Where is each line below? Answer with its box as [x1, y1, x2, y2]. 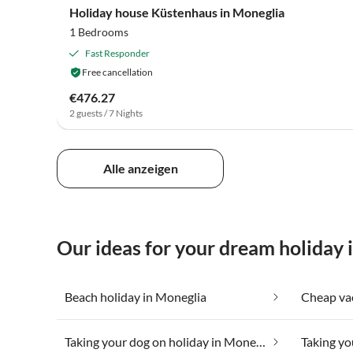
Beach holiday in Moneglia [65, 289, 206, 305]
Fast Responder [85, 46, 150, 59]
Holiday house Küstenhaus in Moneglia [69, 4, 284, 20]
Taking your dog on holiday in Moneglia [256, 334, 266, 350]
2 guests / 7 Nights [69, 106, 143, 119]
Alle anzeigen [102, 161, 178, 176]
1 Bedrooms [69, 24, 128, 39]
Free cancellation [82, 65, 153, 78]
